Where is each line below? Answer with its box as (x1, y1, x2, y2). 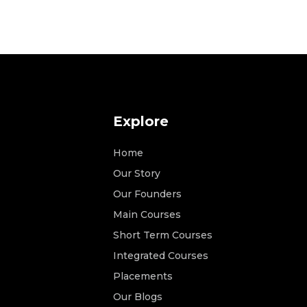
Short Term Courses (112, 229, 212, 242)
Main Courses (112, 208, 181, 221)
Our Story (112, 167, 160, 180)
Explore (112, 113, 169, 130)
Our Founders (112, 188, 182, 201)
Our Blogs (112, 291, 162, 304)
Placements (112, 270, 173, 283)
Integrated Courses (112, 249, 208, 262)
